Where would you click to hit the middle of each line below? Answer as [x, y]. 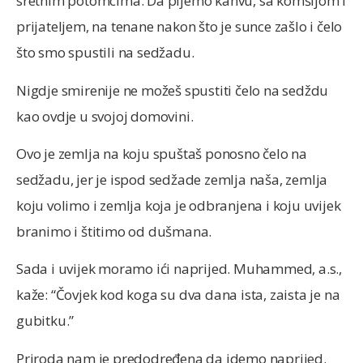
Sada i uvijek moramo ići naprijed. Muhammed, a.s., [179, 269]
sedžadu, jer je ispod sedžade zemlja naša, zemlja [172, 180]
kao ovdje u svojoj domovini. [105, 116]
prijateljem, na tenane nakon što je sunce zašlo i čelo [179, 27]
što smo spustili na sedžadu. [105, 53]
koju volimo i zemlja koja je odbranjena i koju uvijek [179, 206]
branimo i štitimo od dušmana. [114, 232]
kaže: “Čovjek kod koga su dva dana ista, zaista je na [178, 295]
